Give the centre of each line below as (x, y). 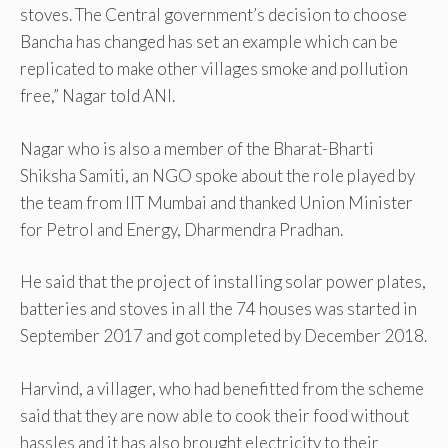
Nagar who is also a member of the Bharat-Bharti (197, 148)
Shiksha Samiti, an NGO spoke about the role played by (217, 175)
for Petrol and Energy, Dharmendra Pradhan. (181, 229)
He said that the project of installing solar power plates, (223, 282)
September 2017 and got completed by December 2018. (223, 336)
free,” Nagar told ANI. (97, 96)
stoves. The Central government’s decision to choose (213, 15)
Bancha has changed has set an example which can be (209, 42)
